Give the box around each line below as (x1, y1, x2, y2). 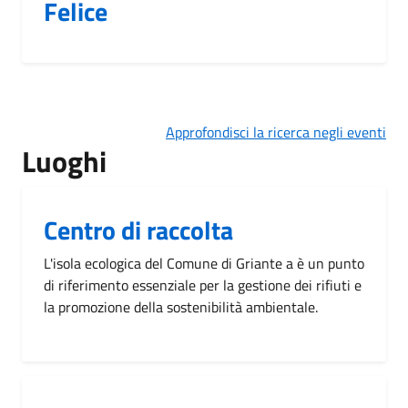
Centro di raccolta (44, 209, 233, 250)
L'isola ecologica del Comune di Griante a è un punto (44, 251, 364, 274)
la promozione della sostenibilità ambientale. (44, 295, 318, 318)
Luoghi (22, 138, 107, 183)
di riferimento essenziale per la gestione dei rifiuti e (44, 273, 362, 296)
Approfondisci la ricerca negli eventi (166, 120, 386, 143)
